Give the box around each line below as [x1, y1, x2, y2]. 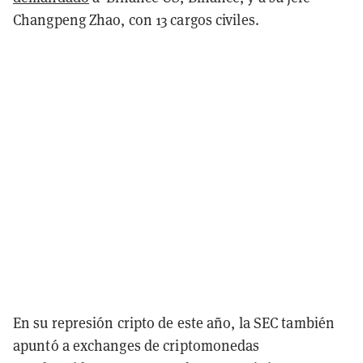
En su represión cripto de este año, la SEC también [13, 312, 335, 332]
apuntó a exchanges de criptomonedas [13, 335, 260, 355]
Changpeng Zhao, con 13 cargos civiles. [13, 9, 259, 29]
